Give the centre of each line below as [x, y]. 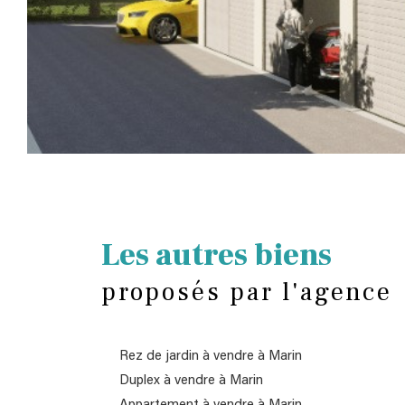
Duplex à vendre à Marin [191, 381]
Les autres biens [217, 255]
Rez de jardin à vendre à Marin [211, 356]
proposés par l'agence [247, 292]
